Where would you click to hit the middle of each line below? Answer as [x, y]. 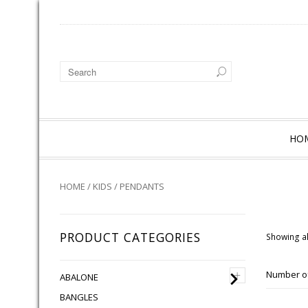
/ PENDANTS [138, 186]
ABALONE [79, 277]
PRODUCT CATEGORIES [130, 237]
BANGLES [79, 297]
